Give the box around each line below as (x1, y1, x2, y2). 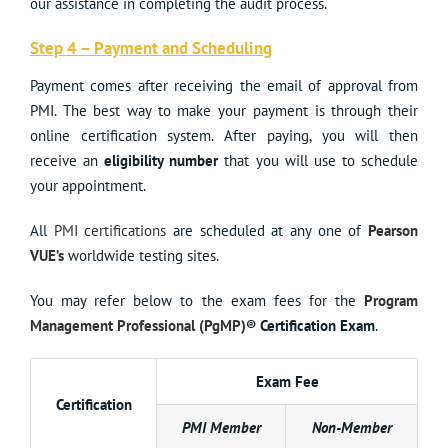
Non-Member (311, 418, 392, 438)
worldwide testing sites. (64, 246, 219, 266)
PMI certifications (53, 221, 167, 241)
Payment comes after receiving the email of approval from (30, 76, 418, 96)
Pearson (368, 221, 419, 241)
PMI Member (181, 418, 261, 438)
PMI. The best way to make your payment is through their (30, 101, 418, 121)
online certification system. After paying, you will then (30, 126, 418, 146)
